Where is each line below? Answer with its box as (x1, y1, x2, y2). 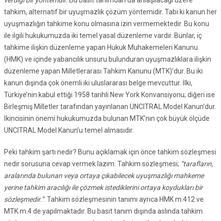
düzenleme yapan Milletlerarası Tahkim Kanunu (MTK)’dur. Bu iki (4, 67, 203, 75)
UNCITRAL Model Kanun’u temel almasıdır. (4, 126, 134, 135)
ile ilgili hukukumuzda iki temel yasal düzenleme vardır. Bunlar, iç (4, 32, 202, 40)
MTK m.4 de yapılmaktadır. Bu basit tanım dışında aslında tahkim (4, 207, 203, 216)
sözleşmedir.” (4, 195, 44, 204)
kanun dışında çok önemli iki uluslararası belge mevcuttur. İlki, (4, 79, 192, 87)
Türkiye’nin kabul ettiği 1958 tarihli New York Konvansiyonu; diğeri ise (4, 91, 215, 99)
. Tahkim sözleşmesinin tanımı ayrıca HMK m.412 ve (44, 195, 204, 204)
